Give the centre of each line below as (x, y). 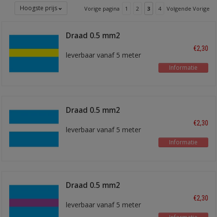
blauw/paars (89, 194)
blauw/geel (86, 44)
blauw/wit (84, 119)
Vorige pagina (102, 8)
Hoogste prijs (39, 8)
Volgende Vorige (188, 8)
